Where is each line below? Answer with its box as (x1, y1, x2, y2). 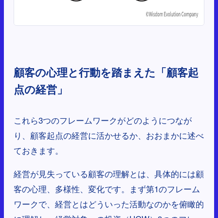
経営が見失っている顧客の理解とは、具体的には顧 (14, 167, 204, 180)
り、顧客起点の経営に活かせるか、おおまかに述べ (14, 129, 204, 142)
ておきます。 (14, 144, 63, 157)
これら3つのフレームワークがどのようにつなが (14, 114, 192, 127)
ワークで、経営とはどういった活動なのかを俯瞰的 (14, 198, 204, 210)
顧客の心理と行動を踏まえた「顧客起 (14, 64, 199, 80)
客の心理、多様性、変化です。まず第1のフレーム (14, 182, 200, 195)
